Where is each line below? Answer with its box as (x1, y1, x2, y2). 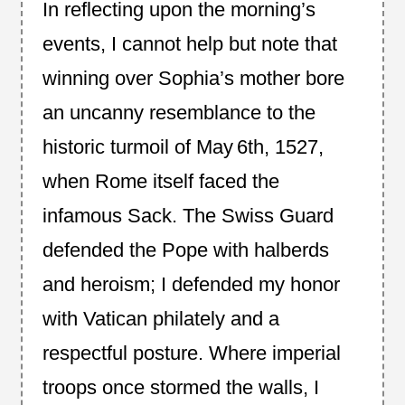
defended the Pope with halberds (42, 238, 329, 261)
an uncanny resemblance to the (42, 100, 316, 124)
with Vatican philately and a (42, 306, 279, 330)
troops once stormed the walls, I (42, 375, 319, 399)
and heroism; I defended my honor (42, 272, 340, 296)
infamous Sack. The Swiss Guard (42, 203, 334, 227)
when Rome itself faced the (42, 169, 279, 193)
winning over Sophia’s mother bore (42, 66, 344, 89)
